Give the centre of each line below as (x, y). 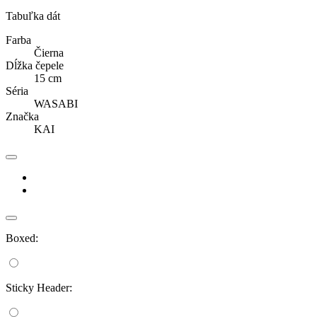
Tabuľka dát (33, 16)
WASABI (56, 104)
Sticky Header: (39, 288)
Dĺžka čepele (35, 66)
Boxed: (22, 238)
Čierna (49, 53)
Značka (22, 117)
